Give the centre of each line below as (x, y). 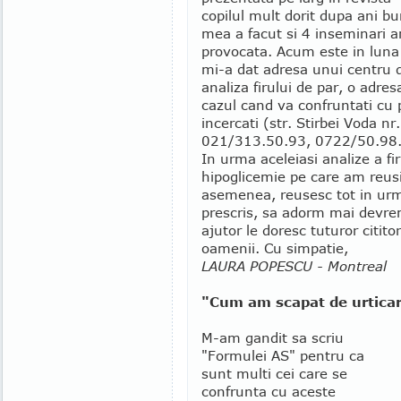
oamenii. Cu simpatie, (275, 248)
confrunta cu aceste (269, 391)
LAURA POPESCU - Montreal (294, 266)
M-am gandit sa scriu (273, 337)
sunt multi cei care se (274, 373)
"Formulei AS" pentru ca (283, 355)
